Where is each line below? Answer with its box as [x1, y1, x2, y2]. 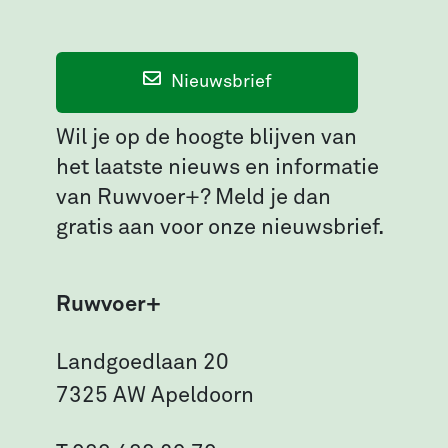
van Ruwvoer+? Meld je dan [56, 186, 331, 209]
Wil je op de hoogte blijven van [56, 126, 357, 149]
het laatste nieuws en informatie [56, 156, 379, 179]
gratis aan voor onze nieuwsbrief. [56, 216, 384, 239]
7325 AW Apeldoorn [56, 384, 254, 407]
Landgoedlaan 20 [56, 351, 229, 374]
